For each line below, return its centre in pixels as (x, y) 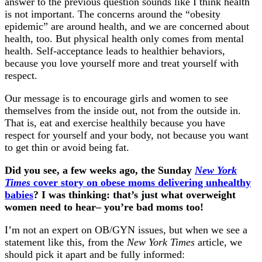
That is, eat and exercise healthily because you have (115, 123)
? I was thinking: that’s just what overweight (135, 195)
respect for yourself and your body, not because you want (127, 135)
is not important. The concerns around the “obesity (113, 14)
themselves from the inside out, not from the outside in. (123, 111)
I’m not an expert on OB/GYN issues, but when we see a (126, 230)
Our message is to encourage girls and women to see (116, 99)
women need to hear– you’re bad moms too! (104, 207)
